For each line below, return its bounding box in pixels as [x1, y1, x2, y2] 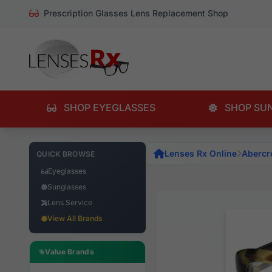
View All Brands [47, 214, 103, 223]
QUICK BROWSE [36, 149, 95, 158]
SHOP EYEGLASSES [61, 101, 155, 114]
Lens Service [47, 198, 92, 207]
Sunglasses [47, 182, 86, 191]
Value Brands [45, 247, 94, 256]
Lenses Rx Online [165, 148, 237, 158]
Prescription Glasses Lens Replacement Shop [41, 8, 228, 18]
